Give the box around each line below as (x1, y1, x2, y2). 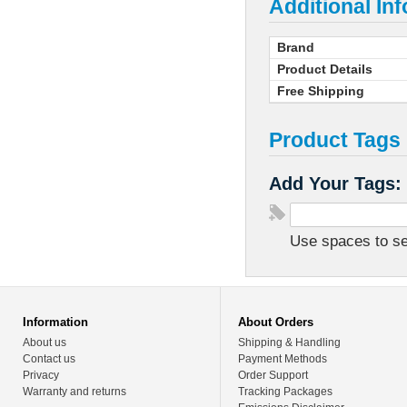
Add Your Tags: (269, 174, 402, 194)
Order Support (238, 369, 309, 382)
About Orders (238, 315, 314, 330)
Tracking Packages (238, 385, 333, 399)
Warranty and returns (23, 385, 126, 399)
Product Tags (269, 128, 401, 153)
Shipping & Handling (238, 336, 342, 350)
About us (23, 336, 66, 350)
